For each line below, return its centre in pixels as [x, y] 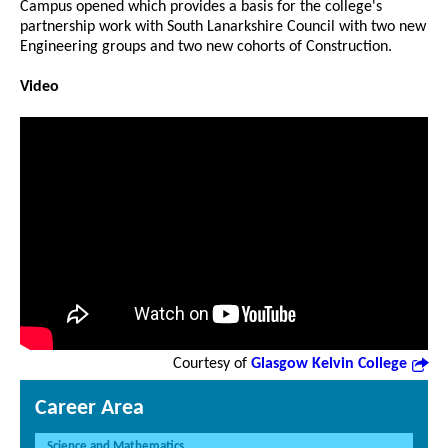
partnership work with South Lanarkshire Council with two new [223, 27]
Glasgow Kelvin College [329, 364]
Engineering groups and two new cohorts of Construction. [206, 47]
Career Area [89, 409]
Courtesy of [212, 364]
